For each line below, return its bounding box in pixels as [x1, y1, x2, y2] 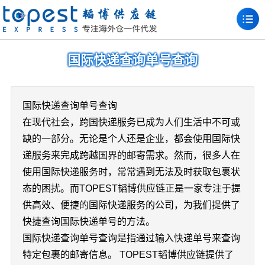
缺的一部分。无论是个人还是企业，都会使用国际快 [22, 134, 240, 144]
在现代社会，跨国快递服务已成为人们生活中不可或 [22, 117, 240, 127]
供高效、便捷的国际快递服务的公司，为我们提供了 [22, 200, 240, 210]
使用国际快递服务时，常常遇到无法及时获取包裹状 [22, 167, 240, 177]
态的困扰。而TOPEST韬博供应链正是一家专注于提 [22, 183, 241, 193]
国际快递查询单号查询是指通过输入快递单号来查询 [22, 233, 240, 243]
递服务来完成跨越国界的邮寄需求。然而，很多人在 [22, 150, 240, 160]
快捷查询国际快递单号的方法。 [22, 216, 155, 227]
